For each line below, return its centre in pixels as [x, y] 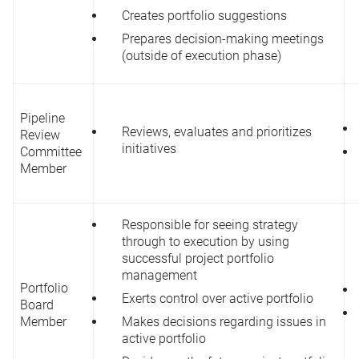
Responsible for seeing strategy [210, 224]
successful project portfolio [198, 258]
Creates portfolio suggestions [204, 15]
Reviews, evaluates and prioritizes [217, 131]
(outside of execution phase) [202, 55]
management [159, 275]
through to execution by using [206, 241]
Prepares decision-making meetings [223, 38]
